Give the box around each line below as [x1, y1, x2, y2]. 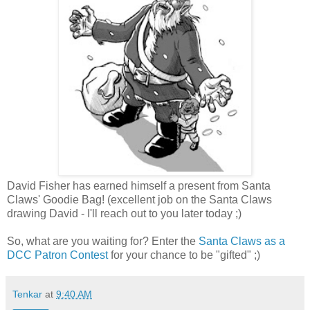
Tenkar [12, 288, 42, 300]
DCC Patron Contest [7, 248, 108, 261]
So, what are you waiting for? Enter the [7, 235, 199, 247]
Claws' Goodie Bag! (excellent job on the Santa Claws [7, 193, 272, 206]
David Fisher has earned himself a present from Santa [7, 179, 271, 192]
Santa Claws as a [199, 235, 285, 247]
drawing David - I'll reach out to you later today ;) [7, 207, 241, 219]
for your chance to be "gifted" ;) [108, 248, 260, 261]
